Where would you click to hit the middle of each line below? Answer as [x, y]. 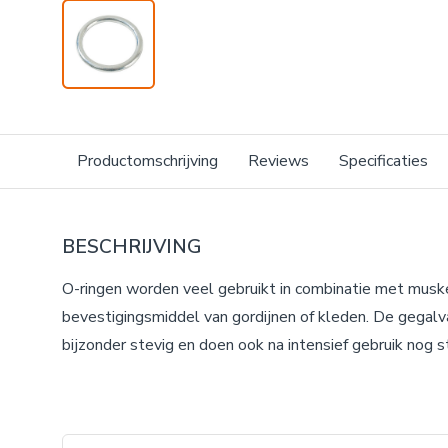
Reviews [278, 161]
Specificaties [383, 161]
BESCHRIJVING [131, 247]
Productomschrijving [147, 161]
